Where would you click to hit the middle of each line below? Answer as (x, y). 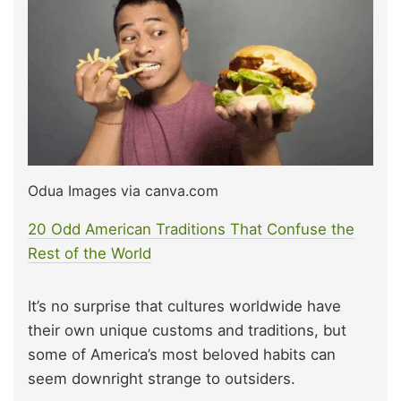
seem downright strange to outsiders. (162, 379)
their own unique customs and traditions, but (187, 331)
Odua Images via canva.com (123, 191)
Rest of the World (90, 254)
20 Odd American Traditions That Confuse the (191, 230)
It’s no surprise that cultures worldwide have (184, 307)
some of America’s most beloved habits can (182, 355)
